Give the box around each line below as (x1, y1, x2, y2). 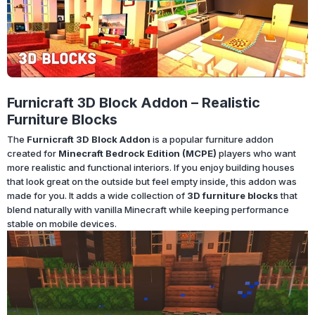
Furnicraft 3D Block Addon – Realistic (7, 94, 260, 112)
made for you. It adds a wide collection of (7, 190, 187, 202)
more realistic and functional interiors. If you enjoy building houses (7, 162, 295, 174)
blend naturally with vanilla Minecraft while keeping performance (7, 204, 289, 216)
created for (7, 148, 58, 160)
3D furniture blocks (187, 190, 278, 202)
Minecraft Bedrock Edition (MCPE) (58, 148, 217, 160)
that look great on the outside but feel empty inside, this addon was (7, 176, 297, 188)
